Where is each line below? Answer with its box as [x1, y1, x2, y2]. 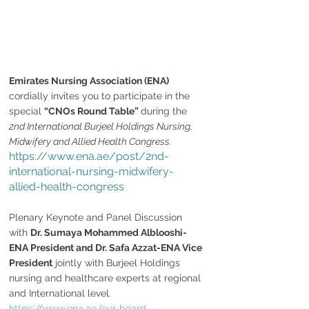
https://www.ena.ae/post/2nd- [9, 149, 169, 163]
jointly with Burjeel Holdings [52, 257, 183, 268]
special [9, 105, 44, 117]
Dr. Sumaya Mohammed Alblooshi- [30, 226, 187, 238]
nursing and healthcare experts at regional [9, 272, 203, 283]
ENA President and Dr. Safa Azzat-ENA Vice [9, 241, 204, 253]
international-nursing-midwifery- [9, 164, 174, 178]
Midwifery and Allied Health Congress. [9, 135, 172, 147]
